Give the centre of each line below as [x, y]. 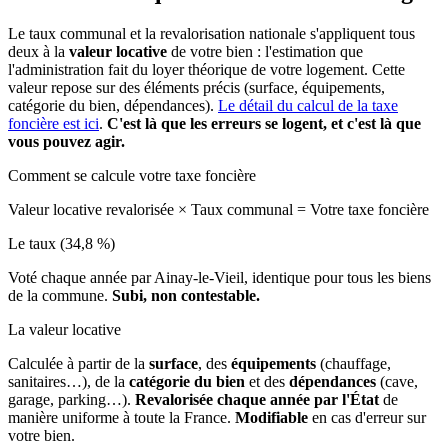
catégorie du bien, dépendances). [113, 105]
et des [267, 381]
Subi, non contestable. [186, 295]
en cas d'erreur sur [367, 417]
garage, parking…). [71, 399]
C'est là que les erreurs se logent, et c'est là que [264, 123]
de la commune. [60, 295]
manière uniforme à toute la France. [121, 417]
